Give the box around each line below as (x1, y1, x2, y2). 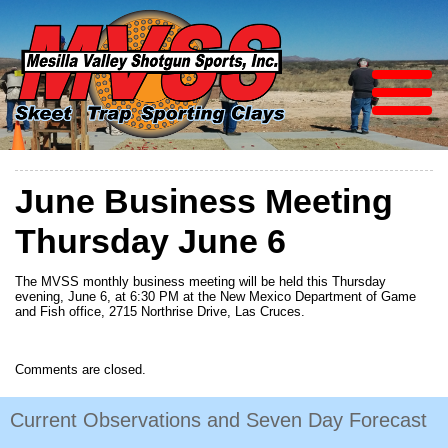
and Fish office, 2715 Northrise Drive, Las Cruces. (15, 303, 305, 319)
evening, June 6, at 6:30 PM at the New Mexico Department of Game (15, 288, 416, 304)
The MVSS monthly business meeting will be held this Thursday (15, 273, 386, 289)
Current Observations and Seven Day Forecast (10, 407, 427, 431)
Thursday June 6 (15, 222, 286, 260)
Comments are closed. (15, 361, 146, 377)
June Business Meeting (15, 182, 393, 220)
